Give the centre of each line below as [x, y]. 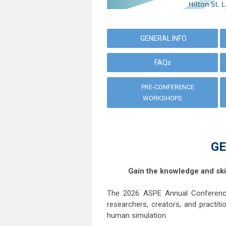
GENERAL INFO [162, 39]
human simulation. [137, 216]
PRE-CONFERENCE [168, 87]
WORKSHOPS [162, 98]
